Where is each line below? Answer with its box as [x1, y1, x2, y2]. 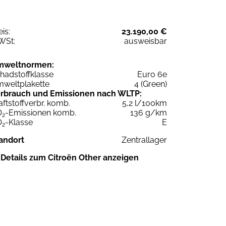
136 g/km [130, 107, 167, 118]
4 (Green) [134, 79, 167, 89]
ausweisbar [124, 36, 167, 46]
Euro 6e [137, 69, 167, 79]
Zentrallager [122, 135, 167, 145]
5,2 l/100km [122, 98, 167, 108]
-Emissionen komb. [5, 107, 76, 118]
